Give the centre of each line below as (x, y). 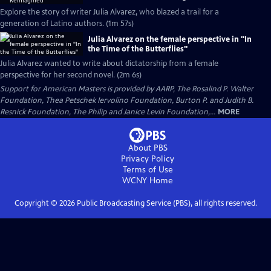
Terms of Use (148, 170)
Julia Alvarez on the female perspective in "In (170, 39)
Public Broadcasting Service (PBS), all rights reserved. (166, 203)
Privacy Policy (148, 159)
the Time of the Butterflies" (138, 49)
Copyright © (37, 203)
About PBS (148, 148)
